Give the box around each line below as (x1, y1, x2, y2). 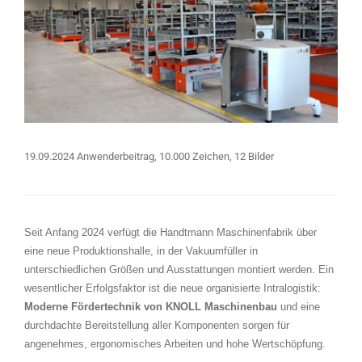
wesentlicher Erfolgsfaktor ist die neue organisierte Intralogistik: (24, 281, 321, 294)
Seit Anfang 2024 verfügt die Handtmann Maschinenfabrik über (24, 225, 317, 238)
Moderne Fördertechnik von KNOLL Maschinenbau (24, 300, 277, 313)
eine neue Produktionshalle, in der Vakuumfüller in (24, 244, 258, 257)
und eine (277, 300, 320, 313)
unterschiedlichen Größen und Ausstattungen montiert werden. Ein (24, 263, 334, 276)
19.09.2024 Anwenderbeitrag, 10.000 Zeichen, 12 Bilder (24, 149, 274, 162)
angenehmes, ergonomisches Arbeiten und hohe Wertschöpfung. (24, 337, 326, 350)
